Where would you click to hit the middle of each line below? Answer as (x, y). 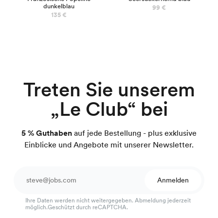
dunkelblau (59, 6)
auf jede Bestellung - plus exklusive (134, 133)
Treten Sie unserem (109, 89)
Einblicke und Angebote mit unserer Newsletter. (109, 145)
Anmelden (173, 180)
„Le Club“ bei (109, 109)
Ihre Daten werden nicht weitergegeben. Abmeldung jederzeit (108, 200)
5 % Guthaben (47, 133)
